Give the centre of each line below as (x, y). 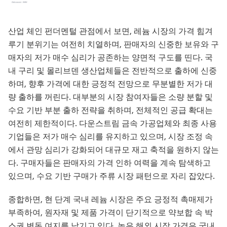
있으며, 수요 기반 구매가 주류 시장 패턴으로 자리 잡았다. (111, 177)
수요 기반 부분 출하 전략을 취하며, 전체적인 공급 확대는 (110, 111)
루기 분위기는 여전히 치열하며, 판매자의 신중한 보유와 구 (113, 45)
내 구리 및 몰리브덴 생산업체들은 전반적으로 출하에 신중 (112, 71)
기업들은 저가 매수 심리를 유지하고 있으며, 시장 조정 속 (110, 137)
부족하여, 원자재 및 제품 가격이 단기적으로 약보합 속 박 (110, 213)
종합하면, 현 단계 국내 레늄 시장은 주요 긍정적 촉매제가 (110, 200)
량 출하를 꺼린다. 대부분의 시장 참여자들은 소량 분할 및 (110, 98)
